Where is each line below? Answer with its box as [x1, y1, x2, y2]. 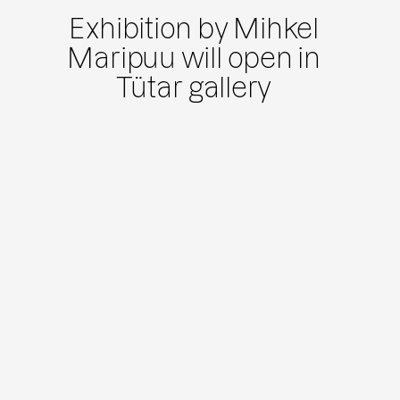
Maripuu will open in [67, 44, 321, 74]
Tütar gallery [116, 73, 272, 104]
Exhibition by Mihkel [69, 14, 319, 45]
